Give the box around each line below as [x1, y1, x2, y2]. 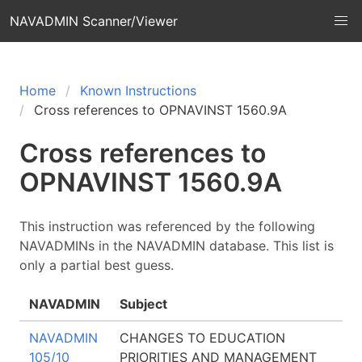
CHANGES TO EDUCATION [120, 330, 285, 346]
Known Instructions [80, 82, 196, 99]
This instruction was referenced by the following [19, 218, 315, 234]
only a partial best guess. [19, 257, 174, 273]
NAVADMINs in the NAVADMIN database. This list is [19, 238, 334, 254]
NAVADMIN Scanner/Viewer [10, 13, 178, 29]
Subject [120, 296, 167, 312]
